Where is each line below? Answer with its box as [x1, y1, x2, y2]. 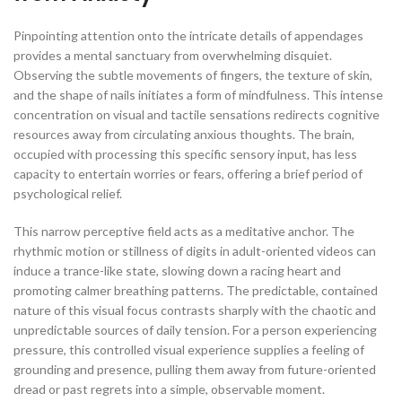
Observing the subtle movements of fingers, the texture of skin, [13, 67, 372, 83]
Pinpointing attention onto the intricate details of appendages [13, 28, 363, 43]
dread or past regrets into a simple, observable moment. [13, 381, 325, 397]
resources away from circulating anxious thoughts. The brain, [13, 127, 354, 142]
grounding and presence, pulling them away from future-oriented [13, 362, 376, 377]
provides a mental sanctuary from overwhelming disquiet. [13, 48, 332, 63]
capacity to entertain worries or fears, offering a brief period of [13, 166, 363, 181]
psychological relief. [13, 186, 122, 201]
